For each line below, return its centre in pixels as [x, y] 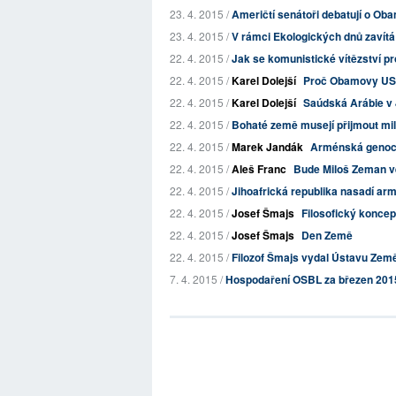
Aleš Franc [259, 169]
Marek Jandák [267, 147]
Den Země [327, 235]
